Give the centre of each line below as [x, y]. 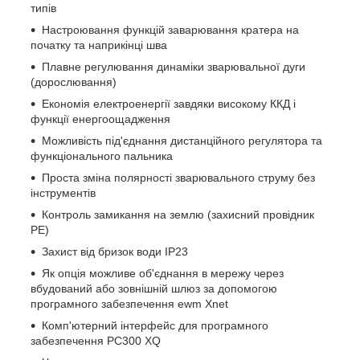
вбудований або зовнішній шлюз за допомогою [154, 288]
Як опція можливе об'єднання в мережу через [163, 273]
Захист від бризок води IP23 [115, 251]
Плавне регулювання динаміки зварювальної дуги [174, 66]
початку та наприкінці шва [99, 45]
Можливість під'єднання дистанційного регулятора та [182, 140]
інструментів [63, 192]
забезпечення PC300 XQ [96, 340]
